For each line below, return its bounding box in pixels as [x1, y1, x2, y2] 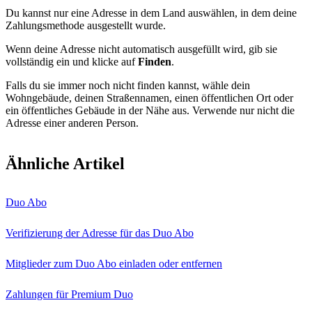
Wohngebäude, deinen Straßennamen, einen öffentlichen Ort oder [6, 92, 293, 104]
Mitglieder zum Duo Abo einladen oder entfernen [6, 257, 222, 270]
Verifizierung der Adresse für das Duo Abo [6, 226, 194, 239]
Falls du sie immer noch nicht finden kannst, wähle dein [6, 79, 250, 91]
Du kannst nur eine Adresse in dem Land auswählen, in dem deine [6, 7, 297, 19]
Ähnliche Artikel [6, 154, 125, 173]
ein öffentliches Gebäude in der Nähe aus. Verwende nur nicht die [6, 104, 295, 116]
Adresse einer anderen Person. [6, 117, 139, 129]
